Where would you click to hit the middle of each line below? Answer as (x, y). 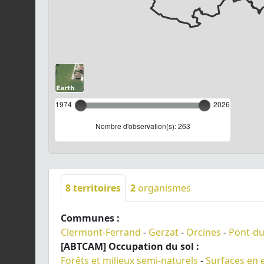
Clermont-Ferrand (101, 232)
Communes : (90, 218)
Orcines (204, 232)
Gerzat (164, 232)
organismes (163, 188)
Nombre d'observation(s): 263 (143, 126)
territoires (96, 188)
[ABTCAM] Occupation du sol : (130, 246)
